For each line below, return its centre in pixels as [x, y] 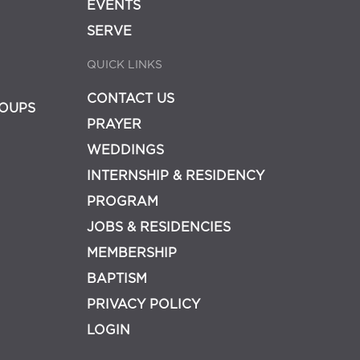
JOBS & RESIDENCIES [159, 227]
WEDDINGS [126, 150]
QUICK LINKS [125, 65]
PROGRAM [123, 202]
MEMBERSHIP [132, 253]
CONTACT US [131, 99]
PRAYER [115, 125]
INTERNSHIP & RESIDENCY [176, 176]
